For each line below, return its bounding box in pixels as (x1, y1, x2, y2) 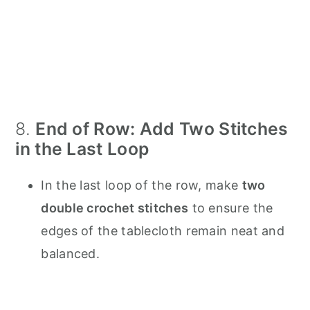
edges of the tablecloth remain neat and (41, 223, 285, 238)
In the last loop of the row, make (41, 177, 242, 192)
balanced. (41, 246, 100, 261)
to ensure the (188, 200, 273, 215)
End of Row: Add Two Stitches (35, 118, 289, 139)
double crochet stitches (41, 200, 189, 215)
